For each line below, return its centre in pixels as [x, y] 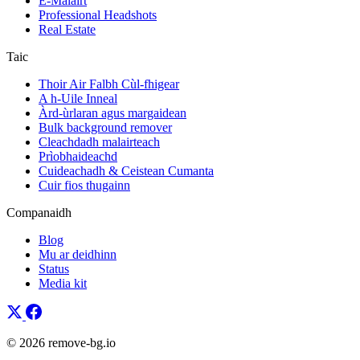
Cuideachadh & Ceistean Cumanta [126, 171]
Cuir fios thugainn [84, 186]
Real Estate [67, 30]
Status [54, 269]
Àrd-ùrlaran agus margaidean [112, 113]
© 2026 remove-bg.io [61, 343]
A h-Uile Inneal [78, 99]
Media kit [63, 284]
